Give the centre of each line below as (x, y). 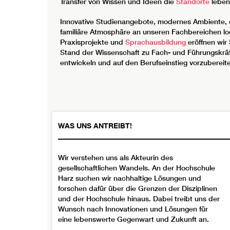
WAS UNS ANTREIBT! (95, 125)
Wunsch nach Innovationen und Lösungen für (133, 209)
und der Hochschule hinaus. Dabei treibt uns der (139, 198)
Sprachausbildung (156, 42)
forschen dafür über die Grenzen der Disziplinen (138, 188)
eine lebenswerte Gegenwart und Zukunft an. (133, 219)
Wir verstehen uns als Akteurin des (116, 157)
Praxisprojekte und (93, 42)
